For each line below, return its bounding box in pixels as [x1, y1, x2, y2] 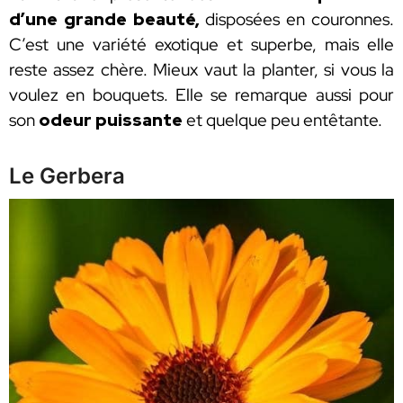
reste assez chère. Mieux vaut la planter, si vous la [9, 58, 394, 82]
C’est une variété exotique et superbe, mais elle [9, 33, 394, 57]
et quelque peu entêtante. [183, 109, 382, 132]
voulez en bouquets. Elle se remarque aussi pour [9, 84, 394, 107]
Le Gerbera [9, 163, 125, 190]
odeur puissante [39, 109, 183, 132]
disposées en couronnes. [199, 8, 395, 31]
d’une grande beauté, [9, 8, 200, 31]
